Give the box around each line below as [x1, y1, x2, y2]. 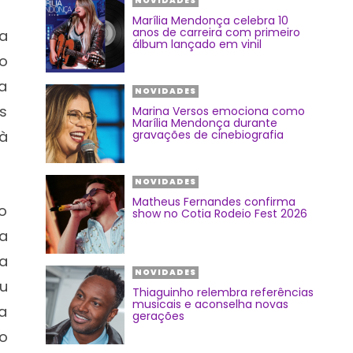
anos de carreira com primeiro [132, 24, 300, 40]
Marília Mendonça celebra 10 [132, 13, 288, 28]
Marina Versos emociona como [132, 103, 305, 119]
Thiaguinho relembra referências [132, 284, 314, 300]
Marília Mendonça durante [132, 115, 277, 131]
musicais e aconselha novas [132, 296, 288, 312]
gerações [132, 308, 184, 324]
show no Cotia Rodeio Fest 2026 [132, 206, 307, 221]
